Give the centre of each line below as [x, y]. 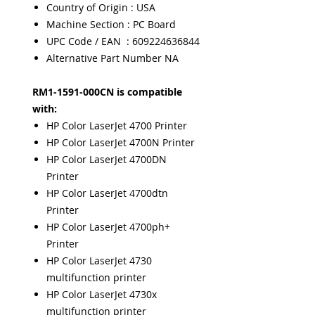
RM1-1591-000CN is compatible [107, 92]
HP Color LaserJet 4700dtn [107, 193]
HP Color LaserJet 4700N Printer [121, 142]
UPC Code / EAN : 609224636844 [123, 41]
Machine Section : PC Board [111, 24]
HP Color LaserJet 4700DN [107, 159]
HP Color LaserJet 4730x [102, 294]
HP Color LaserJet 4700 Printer [117, 126]
